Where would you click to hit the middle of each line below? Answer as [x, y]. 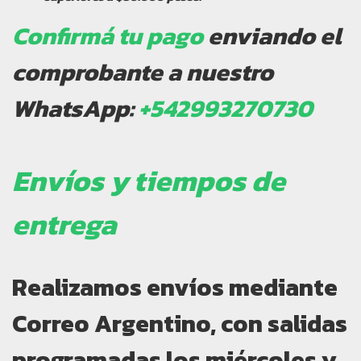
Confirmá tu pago [108, 35]
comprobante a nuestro [143, 72]
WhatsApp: [75, 108]
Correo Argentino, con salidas [180, 324]
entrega [64, 224]
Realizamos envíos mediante [175, 288]
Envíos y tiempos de [149, 180]
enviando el [272, 35]
